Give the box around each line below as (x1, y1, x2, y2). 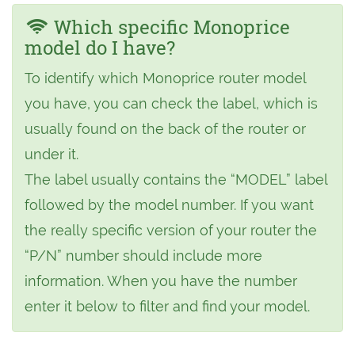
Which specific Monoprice (48, 14, 290, 40)
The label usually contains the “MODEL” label (25, 171, 327, 188)
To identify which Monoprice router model (25, 70, 306, 86)
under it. (25, 146, 78, 162)
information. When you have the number (25, 273, 297, 289)
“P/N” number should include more (25, 247, 262, 264)
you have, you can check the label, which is (25, 95, 318, 112)
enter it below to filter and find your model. (25, 298, 310, 315)
